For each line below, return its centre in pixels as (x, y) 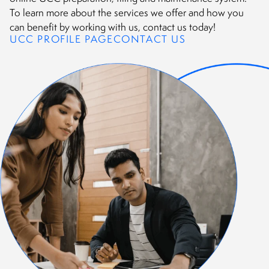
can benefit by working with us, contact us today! (113, 27)
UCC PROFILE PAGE (62, 39)
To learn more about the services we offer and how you (127, 13)
